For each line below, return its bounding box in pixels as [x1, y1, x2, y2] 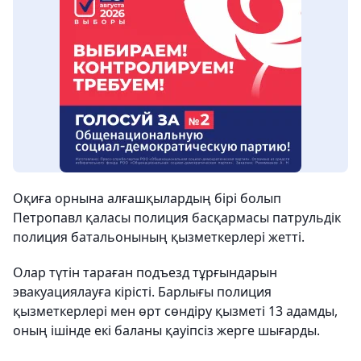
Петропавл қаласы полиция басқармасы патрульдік [13, 209, 341, 226]
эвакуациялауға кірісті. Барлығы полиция [13, 283, 272, 301]
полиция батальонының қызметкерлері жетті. [13, 228, 305, 246]
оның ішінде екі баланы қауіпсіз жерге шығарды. [13, 322, 320, 339]
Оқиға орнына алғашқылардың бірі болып [13, 189, 281, 207]
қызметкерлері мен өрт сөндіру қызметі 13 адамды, [13, 302, 338, 320]
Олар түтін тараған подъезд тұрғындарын [13, 263, 277, 281]
